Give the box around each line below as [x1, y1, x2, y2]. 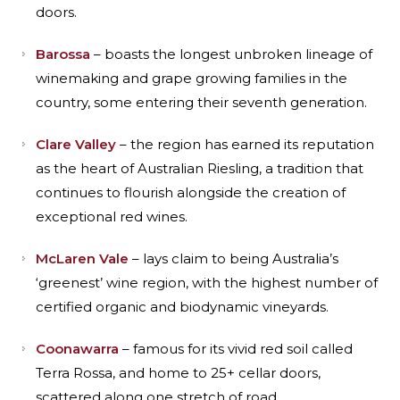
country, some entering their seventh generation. [36, 94, 367, 111]
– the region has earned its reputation [116, 136, 374, 153]
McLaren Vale [36, 250, 129, 267]
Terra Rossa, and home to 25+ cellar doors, [36, 364, 321, 381]
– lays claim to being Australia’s [129, 250, 338, 267]
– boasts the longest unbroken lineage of [90, 46, 372, 62]
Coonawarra [36, 340, 119, 357]
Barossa [36, 46, 90, 62]
